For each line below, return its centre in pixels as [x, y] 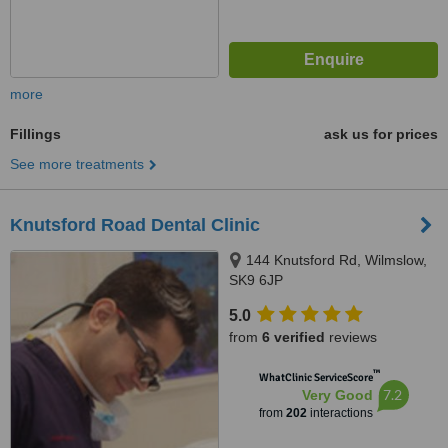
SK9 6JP [256, 280]
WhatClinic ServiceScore [315, 377]
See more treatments [77, 164]
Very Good [337, 395]
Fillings [35, 134]
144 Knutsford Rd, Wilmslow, [336, 260]
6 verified [293, 337]
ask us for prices [381, 134]
